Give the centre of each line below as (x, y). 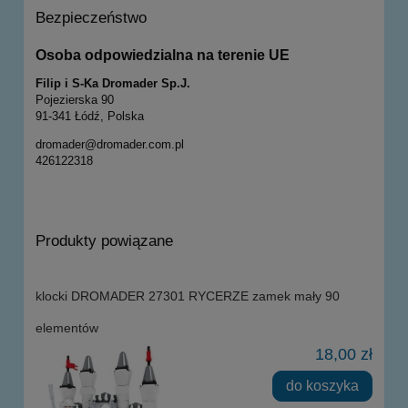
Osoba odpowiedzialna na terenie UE (163, 55)
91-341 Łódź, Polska (90, 117)
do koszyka (323, 386)
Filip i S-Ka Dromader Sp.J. (113, 84)
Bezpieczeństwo (91, 17)
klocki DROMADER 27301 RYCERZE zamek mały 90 (188, 296)
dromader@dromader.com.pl (110, 145)
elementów (67, 328)
